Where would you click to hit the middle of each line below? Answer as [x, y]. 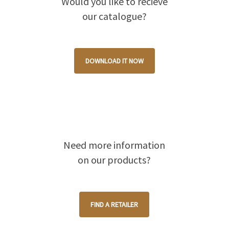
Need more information [114, 145]
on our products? [114, 160]
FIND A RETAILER [114, 205]
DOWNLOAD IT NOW [114, 61]
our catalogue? [114, 16]
